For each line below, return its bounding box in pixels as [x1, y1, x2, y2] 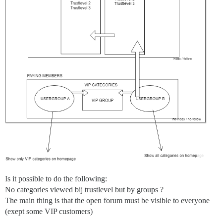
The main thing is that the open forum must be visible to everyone [5, 196, 210, 205]
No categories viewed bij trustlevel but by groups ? [5, 185, 164, 194]
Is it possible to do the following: [5, 174, 107, 183]
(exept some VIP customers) [5, 207, 93, 216]
